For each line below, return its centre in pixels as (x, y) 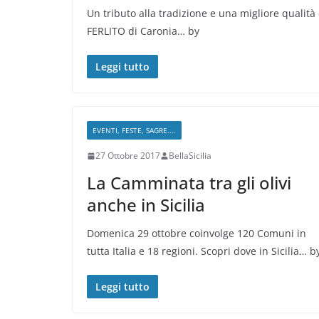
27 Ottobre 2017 (128, 156)
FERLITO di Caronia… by (143, 31)
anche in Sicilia (146, 205)
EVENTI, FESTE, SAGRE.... (134, 131)
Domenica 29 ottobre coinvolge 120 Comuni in (197, 234)
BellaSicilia (190, 156)
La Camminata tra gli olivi (189, 183)
